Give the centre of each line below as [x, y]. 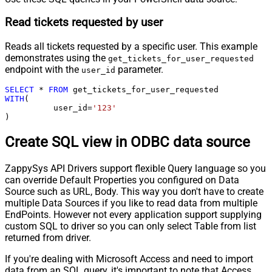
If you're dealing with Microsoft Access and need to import [129, 259]
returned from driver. [48, 237]
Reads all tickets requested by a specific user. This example [131, 47]
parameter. [139, 70]
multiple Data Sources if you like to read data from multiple [131, 203]
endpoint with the [43, 70]
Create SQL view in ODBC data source [127, 142]
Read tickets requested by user [84, 23]
